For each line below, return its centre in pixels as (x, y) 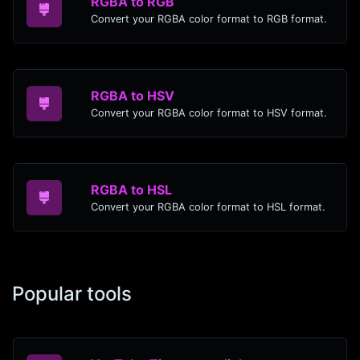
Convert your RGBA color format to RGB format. (209, 19)
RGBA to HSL (131, 190)
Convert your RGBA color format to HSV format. (209, 113)
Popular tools (72, 294)
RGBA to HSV (133, 96)
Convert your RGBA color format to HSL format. (208, 207)
